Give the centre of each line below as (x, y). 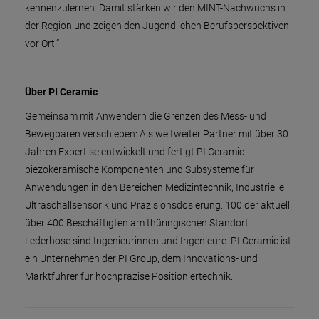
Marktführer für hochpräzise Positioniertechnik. (129, 277)
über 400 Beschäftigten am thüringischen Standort (137, 223)
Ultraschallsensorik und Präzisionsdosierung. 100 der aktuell (157, 205)
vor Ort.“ (42, 44)
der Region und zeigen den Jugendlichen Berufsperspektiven (157, 26)
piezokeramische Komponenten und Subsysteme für (140, 170)
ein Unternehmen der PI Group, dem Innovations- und (141, 259)
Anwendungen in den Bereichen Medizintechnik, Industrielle (155, 188)
